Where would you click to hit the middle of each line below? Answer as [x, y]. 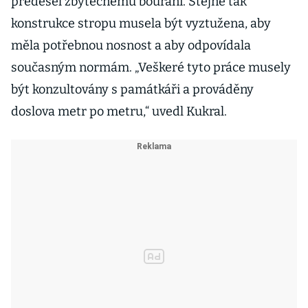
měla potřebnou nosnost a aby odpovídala [131, 45]
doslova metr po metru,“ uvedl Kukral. [120, 111]
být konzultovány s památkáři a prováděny [132, 89]
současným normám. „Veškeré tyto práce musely [151, 67]
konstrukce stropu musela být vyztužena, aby [141, 23]
